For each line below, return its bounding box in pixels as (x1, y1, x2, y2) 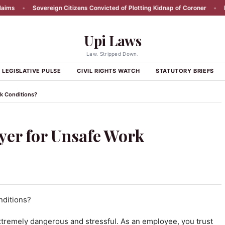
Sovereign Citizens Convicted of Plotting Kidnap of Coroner (6, 4, 180, 12)
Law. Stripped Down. (86, 51, 139, 57)
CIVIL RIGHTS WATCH (77, 67, 140, 74)
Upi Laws (84, 31, 141, 50)
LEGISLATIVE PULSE (2, 67, 61, 74)
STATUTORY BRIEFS (156, 67, 214, 74)
